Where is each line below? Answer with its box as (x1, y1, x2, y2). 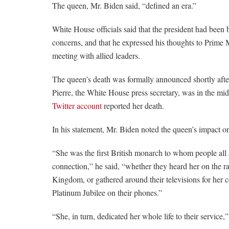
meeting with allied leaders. (52, 50, 140, 61)
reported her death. (102, 100, 164, 111)
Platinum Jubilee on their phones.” (52, 187, 162, 198)
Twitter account (52, 100, 102, 111)
